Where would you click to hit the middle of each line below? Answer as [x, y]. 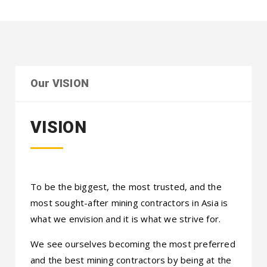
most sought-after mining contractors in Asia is [129, 202]
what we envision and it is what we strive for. [126, 218]
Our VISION [60, 83]
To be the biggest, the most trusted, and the [126, 186]
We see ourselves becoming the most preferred [133, 243]
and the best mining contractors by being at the [131, 260]
